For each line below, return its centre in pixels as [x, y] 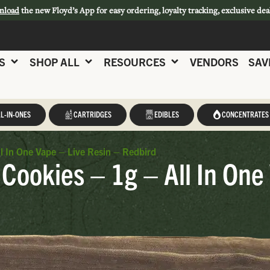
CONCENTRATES [245, 114]
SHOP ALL [55, 61]
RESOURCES [135, 61]
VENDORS [214, 61]
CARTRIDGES [92, 114]
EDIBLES [166, 114]
